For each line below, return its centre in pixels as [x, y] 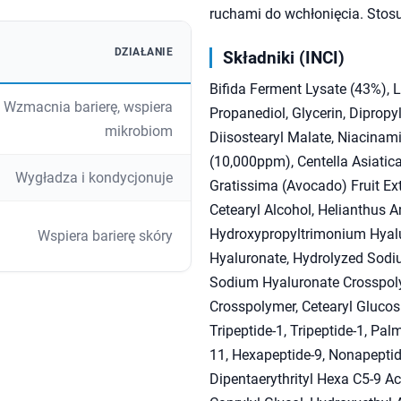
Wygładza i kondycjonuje [94, 178]
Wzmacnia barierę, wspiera [88, 107]
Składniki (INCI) [284, 58]
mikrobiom [139, 132]
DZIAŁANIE [143, 52]
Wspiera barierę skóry [105, 236]
